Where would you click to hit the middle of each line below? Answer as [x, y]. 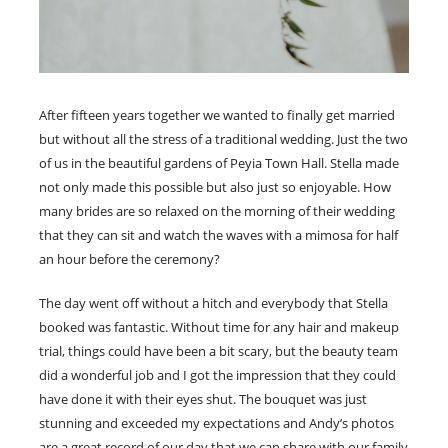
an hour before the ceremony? [129, 258]
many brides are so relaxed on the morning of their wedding [217, 210]
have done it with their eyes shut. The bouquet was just [203, 398]
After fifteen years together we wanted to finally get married [217, 114]
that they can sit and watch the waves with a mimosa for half [218, 234]
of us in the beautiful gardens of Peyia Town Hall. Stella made [219, 162]
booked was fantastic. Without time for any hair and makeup [219, 326]
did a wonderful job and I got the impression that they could [217, 374]
